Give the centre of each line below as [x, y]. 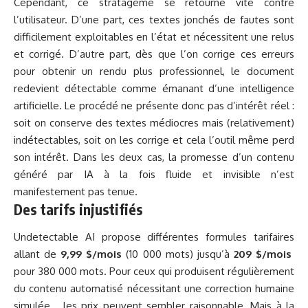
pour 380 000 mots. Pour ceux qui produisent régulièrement [154, 271]
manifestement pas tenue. [76, 192]
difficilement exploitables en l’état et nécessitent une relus [154, 37]
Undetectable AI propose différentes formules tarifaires [154, 236]
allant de [37, 254]
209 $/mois [263, 254]
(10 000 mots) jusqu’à [178, 254]
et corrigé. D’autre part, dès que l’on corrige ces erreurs [154, 54]
